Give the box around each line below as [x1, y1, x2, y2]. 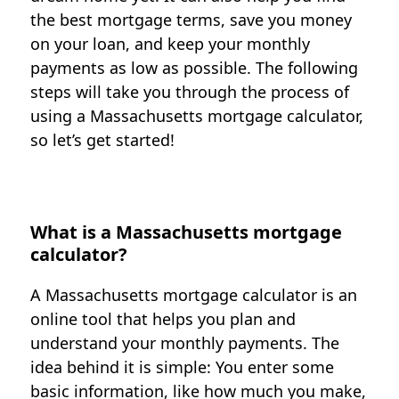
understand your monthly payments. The [30, 332, 340, 354]
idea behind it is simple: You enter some [30, 356, 335, 378]
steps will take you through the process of [30, 81, 350, 102]
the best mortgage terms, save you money [30, 9, 353, 30]
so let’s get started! [30, 129, 175, 151]
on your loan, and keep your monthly [30, 33, 311, 54]
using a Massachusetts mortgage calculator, [30, 105, 364, 126]
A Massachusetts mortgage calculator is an [30, 284, 358, 305]
